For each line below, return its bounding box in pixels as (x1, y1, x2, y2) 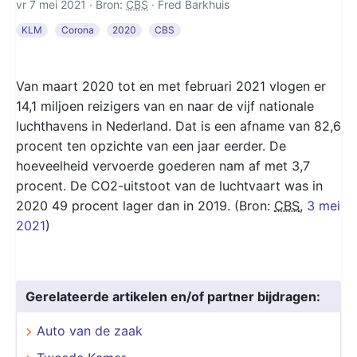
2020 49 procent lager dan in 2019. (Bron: (16, 197, 274, 214)
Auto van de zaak (37, 322, 143, 339)
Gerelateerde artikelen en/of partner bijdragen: (25, 288, 320, 304)
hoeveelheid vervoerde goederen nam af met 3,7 (16, 157, 310, 174)
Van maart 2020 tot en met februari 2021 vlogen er (16, 77, 326, 94)
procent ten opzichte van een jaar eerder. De (16, 137, 286, 154)
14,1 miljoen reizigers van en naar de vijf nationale (16, 97, 314, 114)
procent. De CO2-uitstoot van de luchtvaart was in (16, 177, 323, 194)
